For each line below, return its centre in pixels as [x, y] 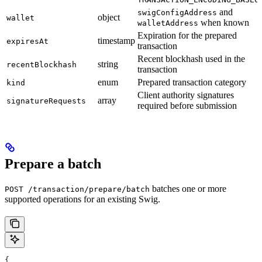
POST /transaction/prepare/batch [77, 189]
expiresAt [27, 42]
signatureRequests [46, 101]
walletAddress [168, 23]
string [108, 64]
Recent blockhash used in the [191, 59]
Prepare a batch [53, 164]
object [109, 18]
